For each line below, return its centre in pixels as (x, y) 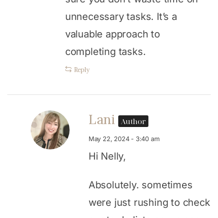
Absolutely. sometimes (140, 185)
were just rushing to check (149, 202)
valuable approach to (112, 34)
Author (133, 121)
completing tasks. (105, 51)
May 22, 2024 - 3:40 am (124, 138)
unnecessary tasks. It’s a (121, 16)
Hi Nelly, (107, 156)
